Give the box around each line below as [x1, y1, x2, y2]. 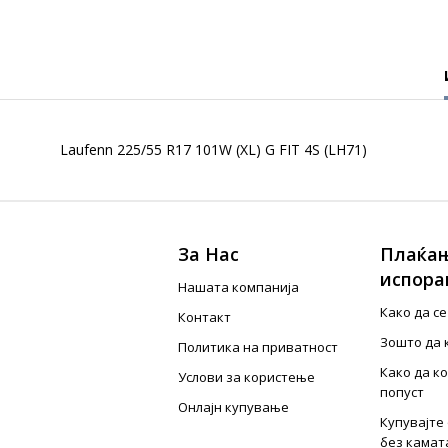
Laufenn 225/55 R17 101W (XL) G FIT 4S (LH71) [60, 140, 367, 159]
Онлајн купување [178, 398, 290, 416]
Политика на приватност [178, 338, 339, 356]
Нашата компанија [178, 278, 300, 296]
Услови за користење [178, 368, 316, 386]
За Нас [178, 242, 240, 266]
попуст [379, 383, 424, 401]
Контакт [178, 308, 232, 326]
